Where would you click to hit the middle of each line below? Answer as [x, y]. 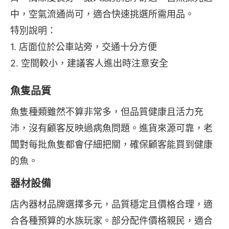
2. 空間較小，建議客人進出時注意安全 [89, 63]
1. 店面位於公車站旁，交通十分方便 [84, 47]
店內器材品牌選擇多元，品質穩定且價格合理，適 [111, 204]
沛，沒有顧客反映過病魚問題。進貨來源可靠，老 [111, 128]
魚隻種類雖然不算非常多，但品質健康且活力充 [107, 112]
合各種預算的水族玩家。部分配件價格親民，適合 [111, 221]
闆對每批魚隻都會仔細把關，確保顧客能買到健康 [111, 145]
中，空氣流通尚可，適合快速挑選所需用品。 [102, 14]
